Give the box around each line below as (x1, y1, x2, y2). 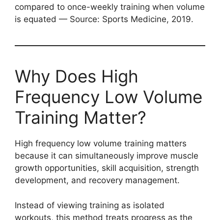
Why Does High (15, 66, 138, 87)
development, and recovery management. (15, 175, 180, 186)
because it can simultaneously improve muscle (15, 151, 198, 161)
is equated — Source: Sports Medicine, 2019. (15, 14, 193, 25)
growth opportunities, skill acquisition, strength (15, 163, 199, 173)
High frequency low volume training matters (15, 138, 187, 149)
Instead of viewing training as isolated (15, 200, 165, 210)
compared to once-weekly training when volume (15, 2, 205, 12)
